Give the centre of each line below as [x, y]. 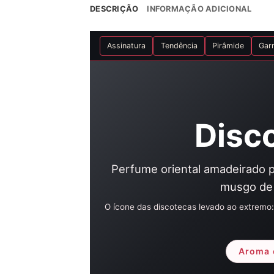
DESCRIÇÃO [114, 9]
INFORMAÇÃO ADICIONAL [199, 9]
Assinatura [127, 46]
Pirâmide [228, 46]
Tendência [179, 46]
